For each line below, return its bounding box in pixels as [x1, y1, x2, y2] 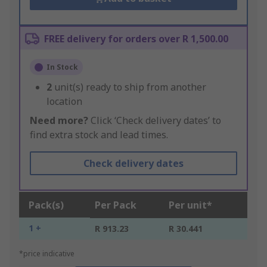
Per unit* [169, 198, 212, 212]
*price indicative [19, 249, 74, 259]
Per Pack [95, 198, 136, 212]
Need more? [30, 114, 88, 128]
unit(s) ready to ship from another [54, 80, 206, 94]
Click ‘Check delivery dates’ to [88, 114, 221, 128]
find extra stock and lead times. [30, 128, 168, 142]
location [46, 95, 82, 108]
